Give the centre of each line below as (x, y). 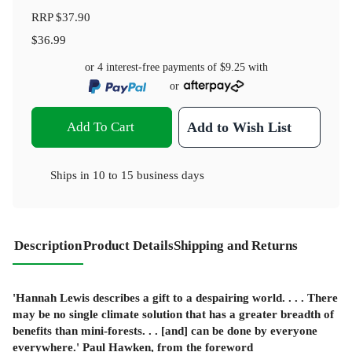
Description (48, 245)
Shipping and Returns (236, 245)
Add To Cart (100, 126)
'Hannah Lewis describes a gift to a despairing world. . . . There (175, 298)
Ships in (71, 174)
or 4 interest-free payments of (152, 68)
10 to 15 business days (148, 174)
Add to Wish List (240, 127)
